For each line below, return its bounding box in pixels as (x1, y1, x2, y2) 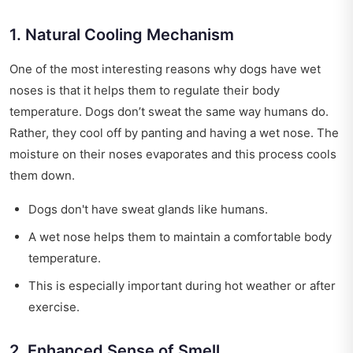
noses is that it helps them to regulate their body (9, 83, 280, 98)
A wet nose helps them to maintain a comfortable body (28, 229, 332, 245)
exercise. (28, 299, 80, 315)
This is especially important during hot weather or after (28, 278, 336, 294)
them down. (9, 168, 75, 184)
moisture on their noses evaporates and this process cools (9, 147, 336, 162)
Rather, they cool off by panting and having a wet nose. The (9, 125, 339, 141)
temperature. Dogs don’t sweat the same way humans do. (9, 104, 329, 120)
